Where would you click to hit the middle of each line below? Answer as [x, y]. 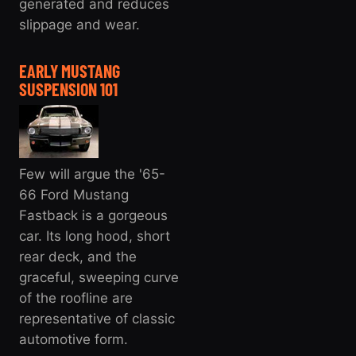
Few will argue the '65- [92, 174]
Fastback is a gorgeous [93, 216]
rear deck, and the [78, 257]
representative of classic [97, 319]
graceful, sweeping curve [99, 278]
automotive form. [74, 340]
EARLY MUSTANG [70, 71]
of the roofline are [76, 298]
